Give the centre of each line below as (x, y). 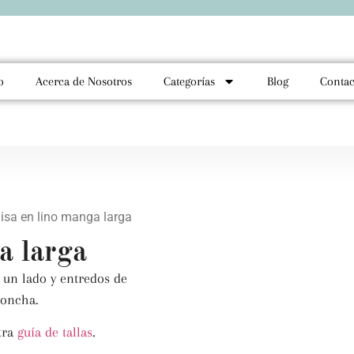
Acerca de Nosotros (84, 81)
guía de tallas (55, 332)
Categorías (189, 81)
